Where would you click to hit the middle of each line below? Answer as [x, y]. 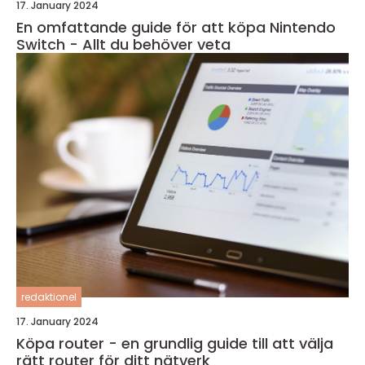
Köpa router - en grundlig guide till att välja [175, 343]
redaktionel [49, 297]
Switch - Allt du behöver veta [123, 44]
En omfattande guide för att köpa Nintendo [176, 27]
